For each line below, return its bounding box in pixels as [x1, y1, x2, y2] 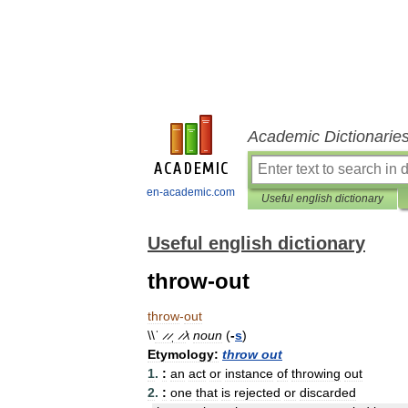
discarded [300, 385, 356, 400]
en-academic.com [147, 186, 235, 199]
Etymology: [148, 347, 219, 362]
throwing [291, 366, 341, 381]
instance [225, 366, 273, 381]
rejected [234, 385, 280, 400]
